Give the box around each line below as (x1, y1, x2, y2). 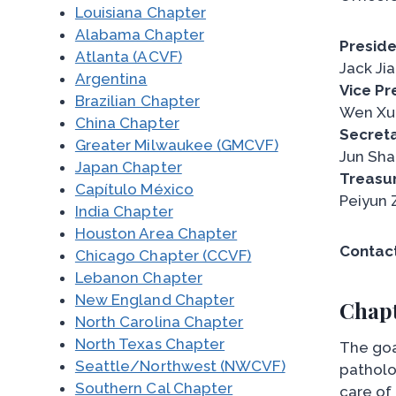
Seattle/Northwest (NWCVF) (74, 357, 286, 375)
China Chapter (74, 114, 179, 132)
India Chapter (74, 202, 173, 220)
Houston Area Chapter (74, 225, 238, 242)
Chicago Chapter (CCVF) (74, 247, 252, 264)
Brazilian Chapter (74, 92, 201, 110)
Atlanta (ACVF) (74, 48, 182, 65)
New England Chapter (74, 291, 235, 308)
